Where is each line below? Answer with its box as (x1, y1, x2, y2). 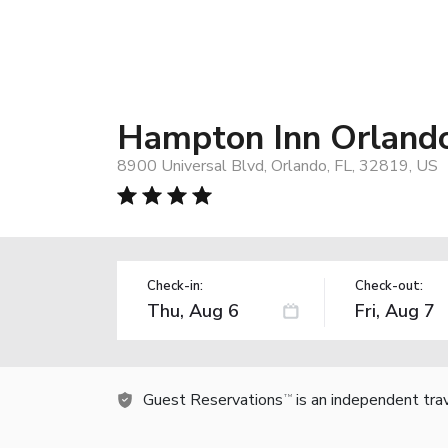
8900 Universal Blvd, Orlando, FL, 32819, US (117, 154, 438, 177)
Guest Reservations (143, 388, 283, 411)
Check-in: (147, 276, 203, 295)
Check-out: (354, 276, 423, 295)
